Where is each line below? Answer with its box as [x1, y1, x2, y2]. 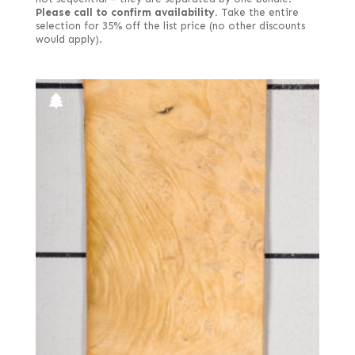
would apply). [35, 32, 102, 46]
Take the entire [217, 6, 299, 19]
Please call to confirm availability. [35, 6, 218, 19]
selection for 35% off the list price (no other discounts [35, 19, 305, 32]
